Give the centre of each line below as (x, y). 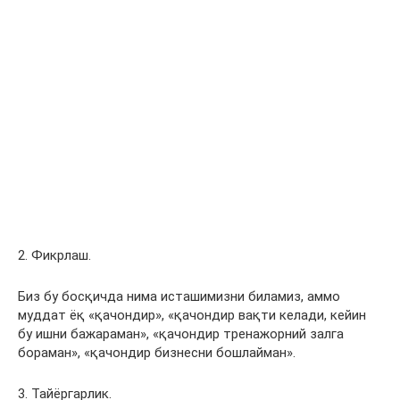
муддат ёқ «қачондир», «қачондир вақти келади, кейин (192, 315)
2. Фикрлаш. (54, 255)
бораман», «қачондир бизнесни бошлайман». (157, 353)
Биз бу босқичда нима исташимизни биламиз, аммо (179, 296)
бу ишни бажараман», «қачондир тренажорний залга (181, 334)
